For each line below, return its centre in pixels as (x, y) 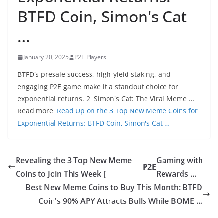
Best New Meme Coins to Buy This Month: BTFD (114, 187)
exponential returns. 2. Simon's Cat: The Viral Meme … (106, 99)
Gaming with (179, 160)
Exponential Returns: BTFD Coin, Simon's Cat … (94, 123)
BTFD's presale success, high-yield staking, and (94, 74)
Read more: (37, 111)
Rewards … (176, 174)
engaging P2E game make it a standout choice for (98, 86)
